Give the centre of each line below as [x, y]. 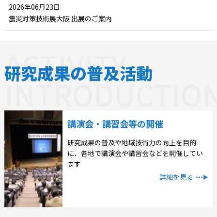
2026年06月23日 [34, 7]
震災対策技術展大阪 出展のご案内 [60, 18]
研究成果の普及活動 [78, 73]
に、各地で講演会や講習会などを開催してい [135, 153]
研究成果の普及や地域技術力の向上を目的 [132, 142]
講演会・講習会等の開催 [115, 124]
